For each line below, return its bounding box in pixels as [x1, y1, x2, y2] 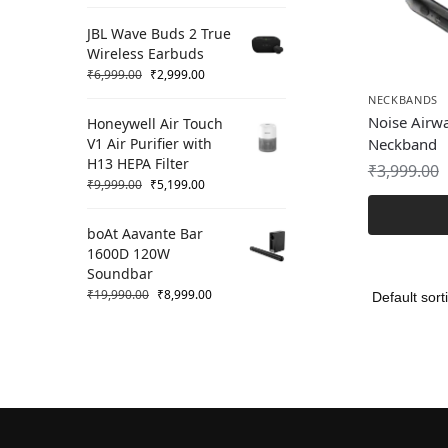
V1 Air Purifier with [87, 134, 212, 154]
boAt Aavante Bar [87, 224, 203, 244]
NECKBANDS [367, 92, 439, 108]
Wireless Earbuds [87, 43, 204, 63]
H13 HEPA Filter [87, 154, 189, 174]
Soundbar [87, 264, 153, 284]
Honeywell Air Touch [87, 114, 223, 134]
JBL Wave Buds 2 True [87, 23, 231, 43]
